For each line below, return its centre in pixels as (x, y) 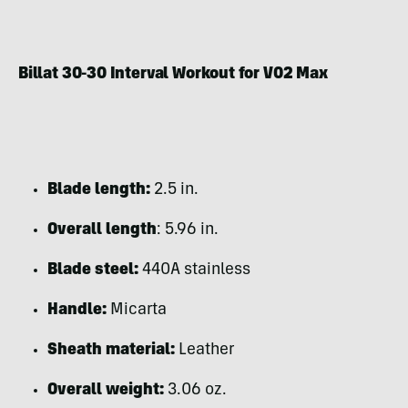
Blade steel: (93, 270)
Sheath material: (111, 350)
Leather (204, 350)
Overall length (102, 230)
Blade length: (99, 190)
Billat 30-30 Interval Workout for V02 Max (173, 74)
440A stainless (194, 270)
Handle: (77, 310)
